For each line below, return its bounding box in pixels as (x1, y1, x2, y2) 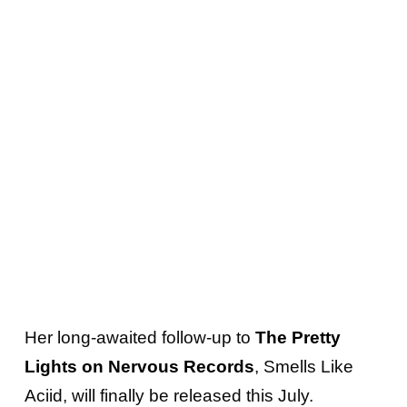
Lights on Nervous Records (24, 357, 254, 377)
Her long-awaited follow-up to (24, 328, 255, 348)
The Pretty (254, 328, 341, 348)
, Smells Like (253, 357, 353, 377)
